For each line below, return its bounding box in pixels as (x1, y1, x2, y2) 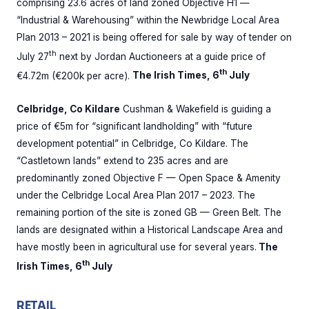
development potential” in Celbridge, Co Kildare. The (17, 138, 248, 150)
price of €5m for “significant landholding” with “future (17, 121, 252, 132)
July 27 (17, 50, 49, 62)
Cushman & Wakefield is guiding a (120, 103, 271, 115)
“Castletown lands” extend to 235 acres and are (17, 155, 228, 167)
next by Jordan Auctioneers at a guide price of (57, 50, 266, 62)
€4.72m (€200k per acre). (17, 70, 132, 81)
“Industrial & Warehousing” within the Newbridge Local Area (17, 14, 279, 26)
